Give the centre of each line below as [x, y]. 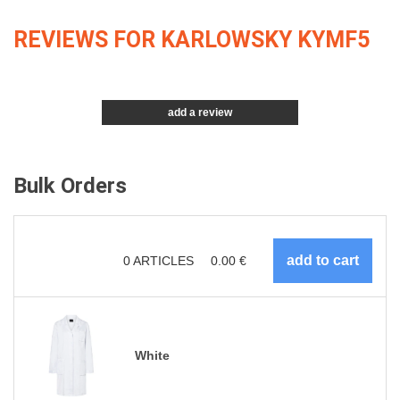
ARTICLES [164, 260]
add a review [200, 113]
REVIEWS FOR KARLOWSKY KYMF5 [192, 40]
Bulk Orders [70, 186]
